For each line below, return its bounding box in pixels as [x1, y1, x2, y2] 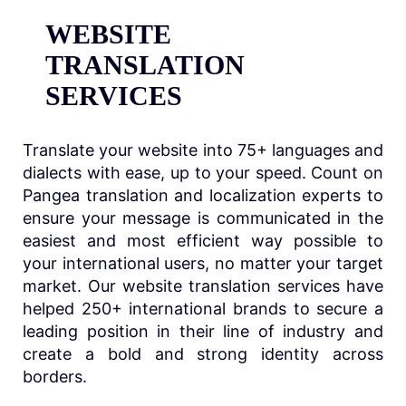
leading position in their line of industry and [23, 321, 383, 341]
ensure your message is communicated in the [23, 208, 383, 227]
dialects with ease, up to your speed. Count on [23, 162, 383, 182]
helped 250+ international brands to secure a [23, 298, 383, 318]
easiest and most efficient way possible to [23, 230, 383, 250]
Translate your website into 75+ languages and [23, 140, 383, 159]
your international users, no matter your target [23, 253, 383, 273]
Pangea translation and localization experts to [23, 185, 383, 205]
